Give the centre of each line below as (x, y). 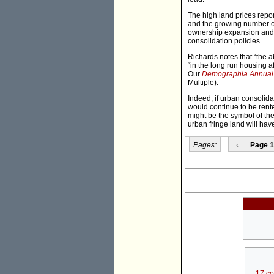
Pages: (205, 145)
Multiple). (203, 83)
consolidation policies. (225, 41)
